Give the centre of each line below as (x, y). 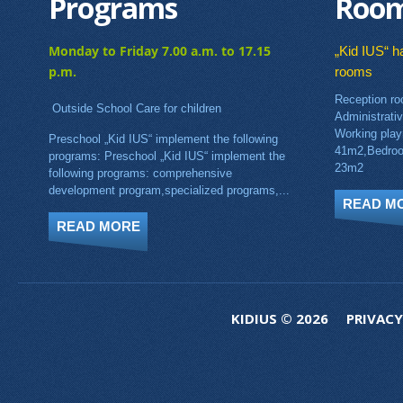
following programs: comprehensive (140, 174)
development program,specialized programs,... (169, 191)
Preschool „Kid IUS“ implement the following (163, 139)
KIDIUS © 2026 (289, 319)
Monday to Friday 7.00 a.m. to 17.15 (160, 51)
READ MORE (98, 227)
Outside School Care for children (135, 109)
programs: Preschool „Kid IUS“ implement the (167, 157)
